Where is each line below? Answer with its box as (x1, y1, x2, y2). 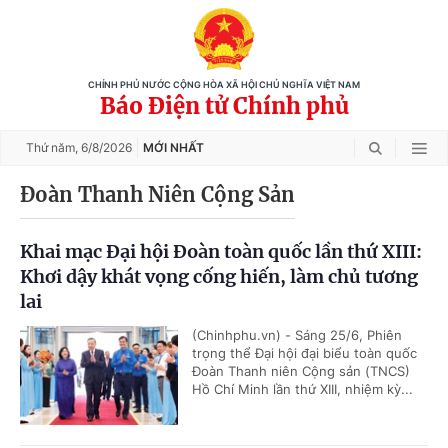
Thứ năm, (26, 140, 81, 155)
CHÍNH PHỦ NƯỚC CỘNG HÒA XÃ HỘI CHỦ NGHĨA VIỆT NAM (88, 80, 360, 90)
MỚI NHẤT (143, 140, 204, 155)
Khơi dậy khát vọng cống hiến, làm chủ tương (20, 265, 418, 288)
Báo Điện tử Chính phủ (99, 92, 349, 120)
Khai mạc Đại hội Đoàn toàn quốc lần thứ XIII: (20, 240, 422, 263)
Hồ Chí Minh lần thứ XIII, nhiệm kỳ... (192, 381, 413, 397)
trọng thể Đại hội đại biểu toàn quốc (192, 345, 417, 361)
